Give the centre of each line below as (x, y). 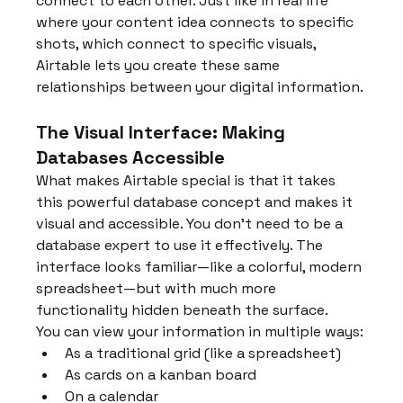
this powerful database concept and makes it (197, 201)
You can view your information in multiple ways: (200, 331)
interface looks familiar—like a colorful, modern (201, 266)
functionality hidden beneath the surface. (183, 309)
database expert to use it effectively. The (182, 245)
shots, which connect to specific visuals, (178, 43)
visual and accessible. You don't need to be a (192, 223)
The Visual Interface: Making (163, 132)
